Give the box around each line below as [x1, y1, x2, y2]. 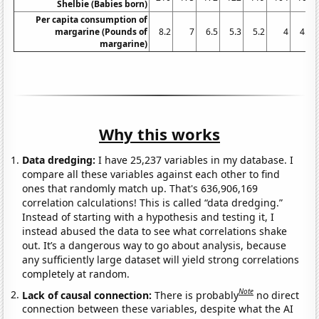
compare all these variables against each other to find [22, 167, 281, 181]
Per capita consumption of [36, 13, 148, 26]
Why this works [99, 122, 220, 145]
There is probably [155, 288, 239, 302]
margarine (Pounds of [55, 25, 148, 38]
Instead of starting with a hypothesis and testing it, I [22, 209, 275, 224]
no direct [256, 288, 300, 302]
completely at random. [22, 266, 130, 281]
